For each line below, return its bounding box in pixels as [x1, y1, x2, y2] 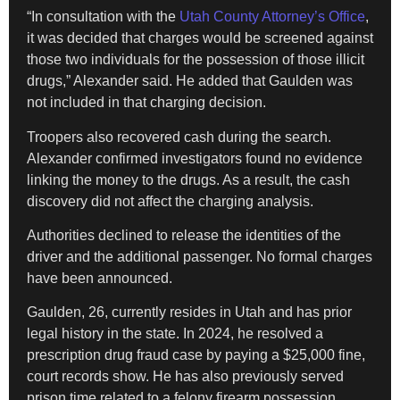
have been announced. [27, 270, 172, 286]
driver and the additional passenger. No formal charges [27, 248, 372, 264]
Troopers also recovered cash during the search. [27, 129, 331, 145]
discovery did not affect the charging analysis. [27, 193, 313, 209]
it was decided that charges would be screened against [27, 30, 373, 46]
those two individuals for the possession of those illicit [27, 52, 364, 68]
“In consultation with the [27, 9, 179, 25]
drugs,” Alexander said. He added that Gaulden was [27, 73, 353, 89]
